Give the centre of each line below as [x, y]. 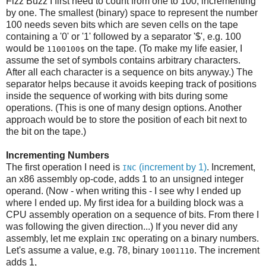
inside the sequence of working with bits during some [117, 96]
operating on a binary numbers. [192, 239]
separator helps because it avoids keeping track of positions [131, 84]
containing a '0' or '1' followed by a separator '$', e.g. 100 [123, 37]
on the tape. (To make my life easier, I [164, 49]
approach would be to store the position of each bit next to [126, 120]
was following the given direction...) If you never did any [122, 227]
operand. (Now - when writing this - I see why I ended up [123, 191]
